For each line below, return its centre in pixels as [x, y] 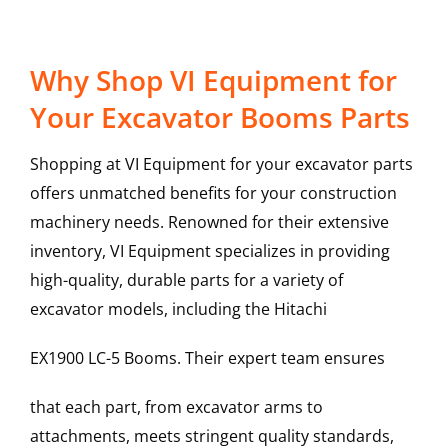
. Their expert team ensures [280, 358]
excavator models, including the [151, 309]
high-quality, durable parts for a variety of [186, 280]
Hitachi [300, 309]
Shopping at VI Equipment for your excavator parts [221, 164]
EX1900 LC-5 [74, 358]
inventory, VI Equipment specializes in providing [209, 251]
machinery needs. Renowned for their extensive [209, 222]
